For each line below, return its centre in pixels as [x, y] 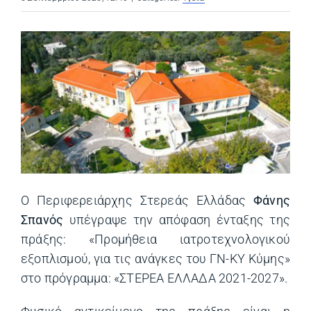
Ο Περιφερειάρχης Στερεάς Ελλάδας [137, 200]
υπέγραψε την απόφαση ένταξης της [177, 220]
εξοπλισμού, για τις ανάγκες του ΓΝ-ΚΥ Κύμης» [155, 259]
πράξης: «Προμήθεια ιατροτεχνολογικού [155, 239]
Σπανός [42, 220]
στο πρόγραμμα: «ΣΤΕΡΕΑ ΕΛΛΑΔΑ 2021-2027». [154, 278]
